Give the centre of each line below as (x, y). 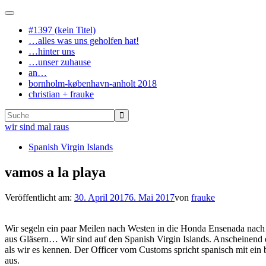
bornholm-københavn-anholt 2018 (93, 83)
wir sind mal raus (37, 127)
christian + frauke (61, 94)
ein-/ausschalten (37, 26)
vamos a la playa (55, 172)
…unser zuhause (60, 62)
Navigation (27, 17)
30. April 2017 (102, 197)
